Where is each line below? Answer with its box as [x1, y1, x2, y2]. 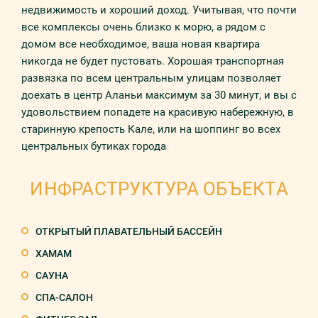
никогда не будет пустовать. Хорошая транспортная [21, 55, 284, 67]
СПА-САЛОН [35, 292, 93, 303]
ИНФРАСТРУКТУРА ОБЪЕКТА [30, 178, 288, 199]
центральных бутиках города [21, 140, 166, 153]
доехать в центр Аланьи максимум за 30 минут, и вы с [21, 89, 297, 102]
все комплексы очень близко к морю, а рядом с [21, 21, 265, 33]
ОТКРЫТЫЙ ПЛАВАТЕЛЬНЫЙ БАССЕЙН [35, 226, 222, 237]
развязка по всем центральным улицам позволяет [21, 72, 281, 84]
